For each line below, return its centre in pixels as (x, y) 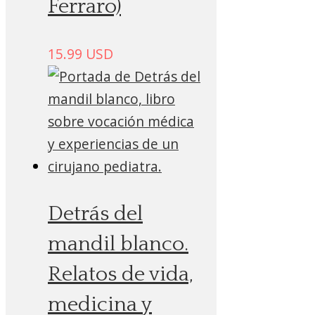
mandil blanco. (118, 245)
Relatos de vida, (121, 275)
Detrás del (95, 214)
